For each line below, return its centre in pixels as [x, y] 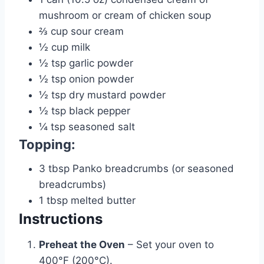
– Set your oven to [169, 245]
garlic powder [101, 63]
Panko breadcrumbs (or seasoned [153, 169]
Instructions [61, 219]
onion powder [101, 79]
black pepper [100, 111]
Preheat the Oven [82, 245]
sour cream [97, 32]
